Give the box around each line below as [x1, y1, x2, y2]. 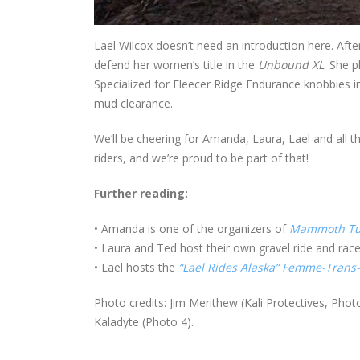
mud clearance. [94, 95, 173, 111]
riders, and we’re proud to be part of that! [94, 149, 309, 166]
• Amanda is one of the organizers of [94, 220, 289, 236]
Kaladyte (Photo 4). [94, 313, 194, 329]
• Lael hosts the [94, 259, 178, 275]
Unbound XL [258, 56, 324, 72]
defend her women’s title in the [94, 56, 258, 72]
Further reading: [94, 185, 188, 201]
